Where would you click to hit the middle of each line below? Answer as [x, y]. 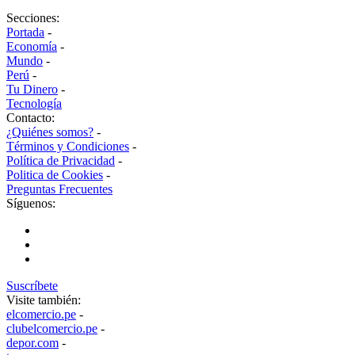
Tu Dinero [32, 90]
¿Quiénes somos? [50, 132]
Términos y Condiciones [68, 147]
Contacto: [31, 118]
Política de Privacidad [61, 161]
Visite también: [44, 300]
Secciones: [33, 18]
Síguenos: [31, 204]
